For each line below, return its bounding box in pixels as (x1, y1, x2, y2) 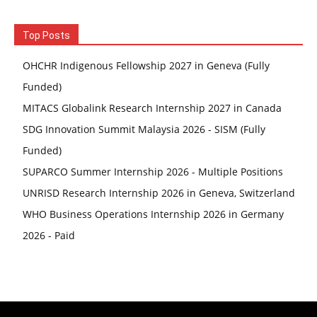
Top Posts (23, 30, 70, 41)
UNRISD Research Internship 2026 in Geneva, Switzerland (23, 186, 295, 200)
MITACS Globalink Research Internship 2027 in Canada (23, 101, 282, 115)
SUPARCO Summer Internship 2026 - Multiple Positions (23, 165, 283, 178)
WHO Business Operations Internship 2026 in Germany (23, 207, 284, 221)
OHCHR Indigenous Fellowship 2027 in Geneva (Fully (23, 59, 270, 72)
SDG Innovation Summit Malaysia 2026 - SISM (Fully (23, 122, 265, 136)
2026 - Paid (23, 229, 75, 242)
